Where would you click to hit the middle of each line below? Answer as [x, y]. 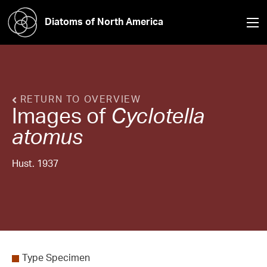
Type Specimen [56, 258]
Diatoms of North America [104, 21]
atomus [47, 136]
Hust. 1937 [35, 163]
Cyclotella [158, 116]
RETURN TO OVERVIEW [79, 99]
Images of [61, 116]
